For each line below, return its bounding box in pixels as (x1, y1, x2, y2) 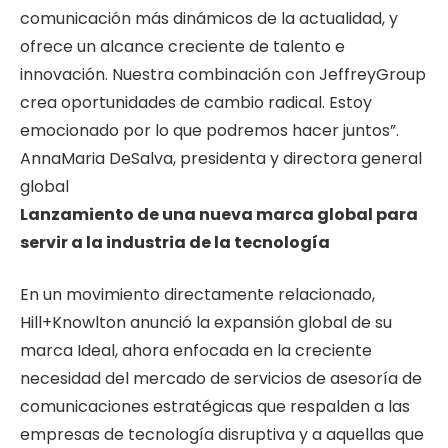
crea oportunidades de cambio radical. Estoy (20, 90, 372, 114)
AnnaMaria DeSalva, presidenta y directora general (20, 146, 422, 170)
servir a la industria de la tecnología (20, 230, 330, 254)
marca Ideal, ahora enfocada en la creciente (20, 339, 372, 363)
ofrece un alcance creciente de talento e (20, 34, 345, 58)
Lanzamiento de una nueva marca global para (20, 202, 418, 226)
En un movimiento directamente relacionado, (20, 283, 375, 307)
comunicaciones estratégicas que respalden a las (20, 395, 410, 419)
